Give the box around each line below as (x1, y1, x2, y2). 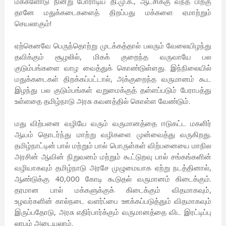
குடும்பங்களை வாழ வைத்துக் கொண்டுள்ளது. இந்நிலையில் (14, 63, 212, 73)
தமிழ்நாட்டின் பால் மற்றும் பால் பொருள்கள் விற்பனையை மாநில (14, 140, 212, 151)
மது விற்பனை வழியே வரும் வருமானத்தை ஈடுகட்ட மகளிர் (14, 118, 212, 129)
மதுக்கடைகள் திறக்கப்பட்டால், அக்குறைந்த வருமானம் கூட (14, 74, 212, 84)
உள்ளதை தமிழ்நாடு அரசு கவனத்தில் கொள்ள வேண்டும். (14, 96, 190, 106)
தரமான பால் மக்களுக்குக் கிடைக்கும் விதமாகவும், (14, 185, 212, 195)
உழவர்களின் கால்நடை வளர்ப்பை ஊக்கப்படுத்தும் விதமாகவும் (14, 196, 212, 206)
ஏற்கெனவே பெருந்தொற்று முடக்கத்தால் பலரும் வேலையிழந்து (14, 40, 212, 51)
